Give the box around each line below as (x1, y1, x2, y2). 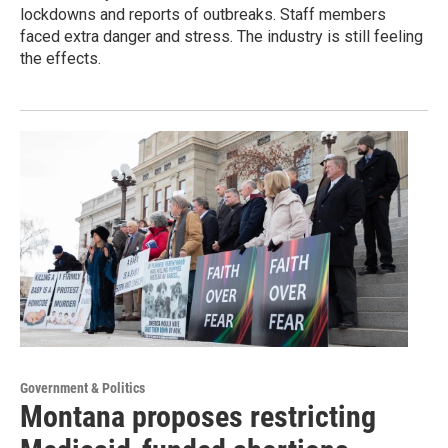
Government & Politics (20, 380, 145, 397)
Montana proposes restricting (20, 399, 376, 435)
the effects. (20, 49, 101, 69)
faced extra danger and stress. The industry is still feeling (20, 27, 423, 47)
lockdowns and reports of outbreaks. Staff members (20, 5, 386, 25)
